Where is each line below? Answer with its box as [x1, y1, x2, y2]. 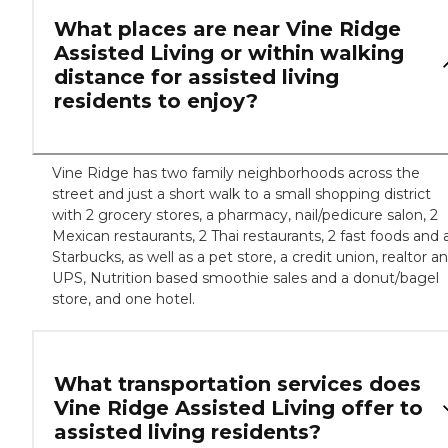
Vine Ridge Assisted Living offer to [54, 396, 423, 421]
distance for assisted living [54, 65, 339, 90]
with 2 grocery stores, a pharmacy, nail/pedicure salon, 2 [52, 206, 438, 225]
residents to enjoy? [54, 89, 258, 114]
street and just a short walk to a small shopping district [52, 185, 431, 204]
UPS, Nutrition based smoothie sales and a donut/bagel [52, 269, 439, 288]
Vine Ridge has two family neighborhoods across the [52, 164, 420, 183]
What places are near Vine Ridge [54, 17, 401, 42]
